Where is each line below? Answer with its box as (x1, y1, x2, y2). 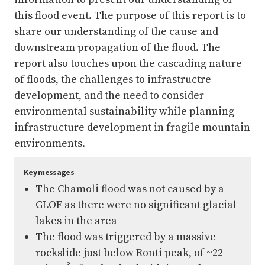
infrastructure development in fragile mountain (14, 121, 250, 134)
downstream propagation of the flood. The (14, 41, 221, 54)
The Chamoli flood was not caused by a (35, 182, 224, 196)
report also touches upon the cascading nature (14, 57, 242, 70)
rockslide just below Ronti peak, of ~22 (35, 246, 223, 260)
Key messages (24, 167, 74, 177)
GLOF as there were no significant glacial (35, 198, 237, 212)
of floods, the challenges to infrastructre (14, 73, 211, 86)
